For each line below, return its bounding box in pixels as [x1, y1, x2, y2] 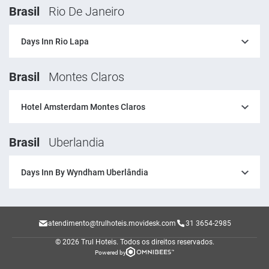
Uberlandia [49, 135, 104, 150]
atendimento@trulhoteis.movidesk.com [47, 219, 176, 228]
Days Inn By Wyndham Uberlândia [21, 168, 148, 177]
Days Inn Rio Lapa [21, 37, 89, 46]
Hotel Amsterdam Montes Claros [21, 102, 145, 112]
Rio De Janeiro [49, 4, 124, 19]
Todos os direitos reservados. [119, 238, 214, 246]
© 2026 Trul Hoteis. [55, 238, 118, 246]
